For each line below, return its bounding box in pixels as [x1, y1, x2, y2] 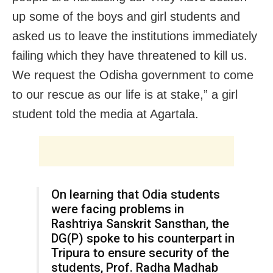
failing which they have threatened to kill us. [12, 48, 247, 62]
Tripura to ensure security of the [51, 245, 229, 260]
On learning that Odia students [51, 186, 220, 202]
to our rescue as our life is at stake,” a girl [12, 87, 238, 101]
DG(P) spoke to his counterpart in [51, 230, 235, 246]
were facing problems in [51, 201, 184, 216]
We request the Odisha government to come [12, 68, 253, 82]
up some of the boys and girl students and [12, 9, 240, 23]
